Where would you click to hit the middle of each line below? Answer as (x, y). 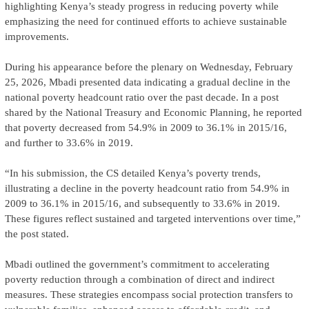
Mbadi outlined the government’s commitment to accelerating (137, 264)
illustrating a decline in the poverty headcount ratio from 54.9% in (147, 188)
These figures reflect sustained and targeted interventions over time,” (152, 219)
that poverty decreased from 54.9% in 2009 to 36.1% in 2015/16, (146, 128)
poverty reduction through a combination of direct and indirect (139, 279)
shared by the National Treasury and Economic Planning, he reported (153, 112)
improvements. (37, 37)
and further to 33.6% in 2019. (69, 143)
